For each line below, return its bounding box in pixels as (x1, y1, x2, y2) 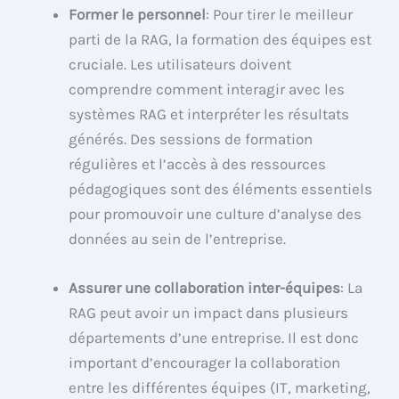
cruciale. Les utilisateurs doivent (69, 54, 292, 73)
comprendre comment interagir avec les (69, 79, 346, 98)
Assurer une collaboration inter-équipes (69, 278, 341, 297)
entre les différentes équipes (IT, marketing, (69, 378, 371, 396)
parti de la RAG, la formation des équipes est (69, 29, 372, 48)
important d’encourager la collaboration (69, 353, 341, 371)
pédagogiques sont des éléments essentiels (69, 179, 373, 198)
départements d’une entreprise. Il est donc (69, 328, 360, 346)
